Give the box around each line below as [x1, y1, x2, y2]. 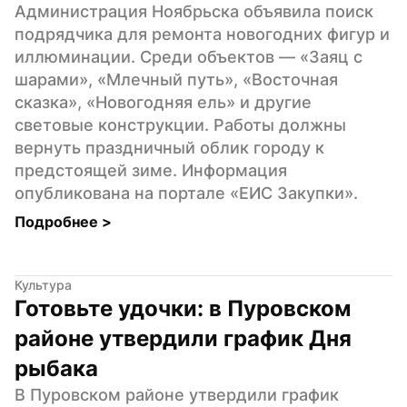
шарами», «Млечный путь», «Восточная [15, 69, 338, 89]
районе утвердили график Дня [15, 324, 352, 352]
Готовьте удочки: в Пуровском [15, 294, 351, 322]
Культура [15, 276, 72, 293]
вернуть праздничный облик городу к [15, 137, 324, 157]
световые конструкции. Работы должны [15, 114, 346, 134]
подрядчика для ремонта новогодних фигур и [15, 24, 390, 44]
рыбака [15, 354, 98, 382]
